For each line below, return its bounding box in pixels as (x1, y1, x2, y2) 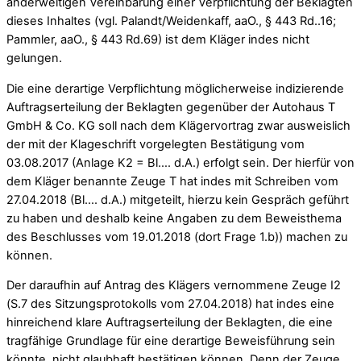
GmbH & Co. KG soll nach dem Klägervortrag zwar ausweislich (6, 118, 351, 133)
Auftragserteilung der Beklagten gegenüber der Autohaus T (6, 99, 335, 114)
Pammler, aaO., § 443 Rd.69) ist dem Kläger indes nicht (6, 32, 309, 48)
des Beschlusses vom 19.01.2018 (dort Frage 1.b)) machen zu (6, 229, 347, 244)
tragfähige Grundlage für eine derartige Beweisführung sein (6, 334, 335, 349)
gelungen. (6, 51, 62, 66)
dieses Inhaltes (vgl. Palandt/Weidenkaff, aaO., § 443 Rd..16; (6, 14, 336, 29)
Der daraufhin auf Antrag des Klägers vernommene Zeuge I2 (6, 278, 341, 293)
